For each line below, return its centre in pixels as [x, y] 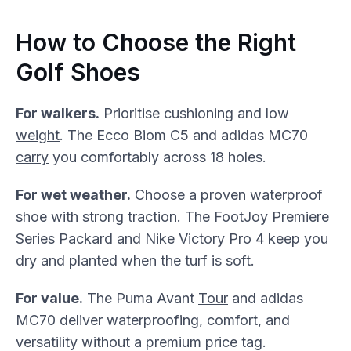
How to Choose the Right [156, 42]
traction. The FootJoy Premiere [226, 217]
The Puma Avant [141, 298]
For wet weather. [73, 195]
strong [103, 217]
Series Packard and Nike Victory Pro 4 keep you [172, 239]
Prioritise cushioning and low [194, 113]
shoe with [49, 217]
